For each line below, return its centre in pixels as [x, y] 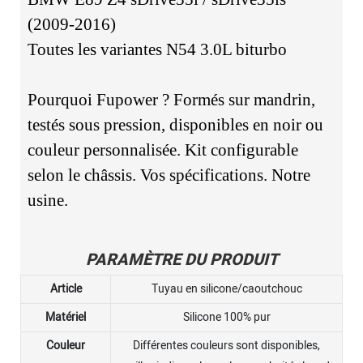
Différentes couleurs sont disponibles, [226, 345]
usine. [47, 201]
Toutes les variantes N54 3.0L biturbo [157, 50]
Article [66, 288]
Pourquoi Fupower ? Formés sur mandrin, [171, 100]
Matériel [66, 317]
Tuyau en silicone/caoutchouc [226, 288]
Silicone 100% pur [226, 317]
